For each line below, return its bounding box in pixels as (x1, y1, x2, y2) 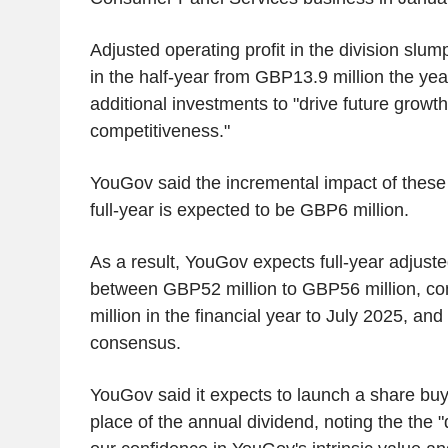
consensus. (89, 333, 181, 354)
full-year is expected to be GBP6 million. (89, 200, 409, 221)
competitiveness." (89, 121, 230, 142)
